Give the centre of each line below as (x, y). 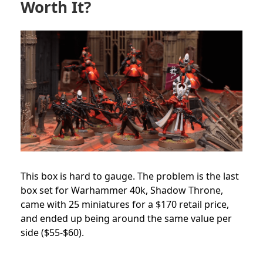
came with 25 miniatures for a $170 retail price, (125, 204)
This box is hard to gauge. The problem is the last (130, 176)
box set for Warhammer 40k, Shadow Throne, (122, 190)
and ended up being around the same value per (126, 218)
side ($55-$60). (52, 232)
